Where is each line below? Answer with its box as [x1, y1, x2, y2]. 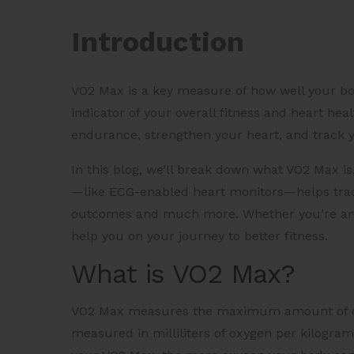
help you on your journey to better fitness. [71, 228, 328, 244]
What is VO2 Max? [71, 258, 295, 290]
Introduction [71, 25, 244, 59]
